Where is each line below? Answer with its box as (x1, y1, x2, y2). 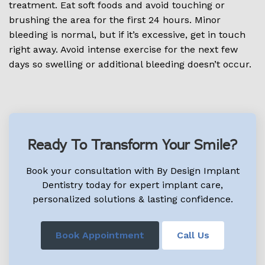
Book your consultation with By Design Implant (25, 165, 240, 177)
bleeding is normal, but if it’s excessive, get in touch (9, 29, 245, 41)
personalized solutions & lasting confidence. (32, 193, 233, 205)
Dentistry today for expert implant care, (42, 179, 223, 191)
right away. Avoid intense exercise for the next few (9, 44, 238, 56)
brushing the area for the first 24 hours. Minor (9, 14, 221, 26)
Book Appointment (56, 230, 144, 241)
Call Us (177, 230, 209, 241)
